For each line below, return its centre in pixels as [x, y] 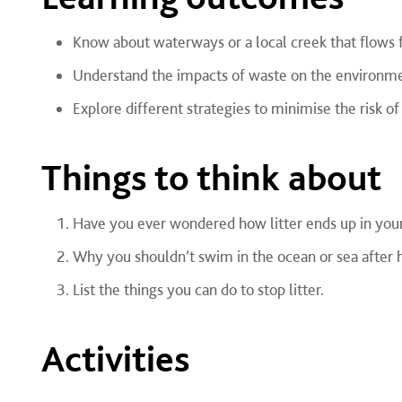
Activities [115, 358]
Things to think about [211, 177]
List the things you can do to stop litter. [198, 289]
